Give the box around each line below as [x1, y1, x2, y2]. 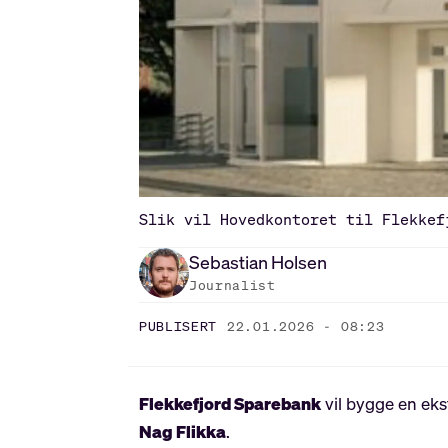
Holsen [271, 249, 328, 274]
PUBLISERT [139, 317, 218, 335]
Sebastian [189, 249, 269, 274]
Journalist [189, 276, 276, 294]
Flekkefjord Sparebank [139, 392, 322, 416]
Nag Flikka [139, 420, 227, 444]
